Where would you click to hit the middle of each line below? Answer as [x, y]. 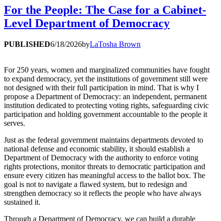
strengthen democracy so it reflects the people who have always [103, 193]
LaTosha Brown [115, 44]
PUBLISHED [27, 44]
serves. [15, 123]
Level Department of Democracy [87, 23]
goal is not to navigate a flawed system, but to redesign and [95, 184]
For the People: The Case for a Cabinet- [105, 10]
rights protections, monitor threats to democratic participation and [105, 167]
